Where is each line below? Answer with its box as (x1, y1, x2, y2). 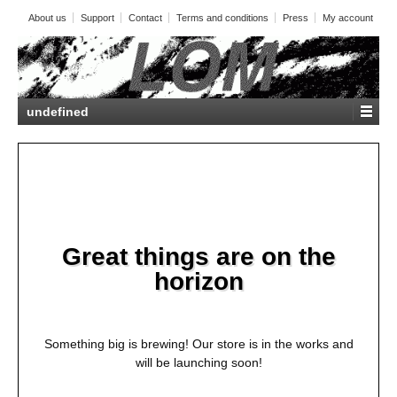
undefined (27, 104, 89, 119)
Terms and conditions (175, 12, 269, 23)
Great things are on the (61, 242, 336, 270)
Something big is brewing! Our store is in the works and (43, 337, 354, 352)
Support (80, 12, 114, 23)
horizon (153, 267, 244, 295)
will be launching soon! (135, 355, 262, 370)
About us (27, 12, 66, 23)
